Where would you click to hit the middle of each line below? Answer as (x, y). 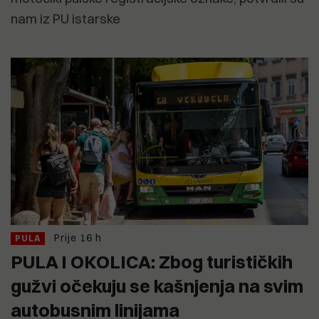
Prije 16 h (78, 238)
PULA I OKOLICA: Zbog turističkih (152, 262)
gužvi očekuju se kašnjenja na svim (157, 286)
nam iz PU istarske (66, 19)
